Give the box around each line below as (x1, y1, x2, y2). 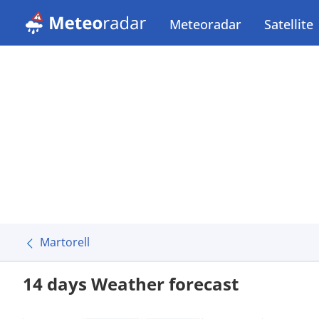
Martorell (40, 234, 90, 250)
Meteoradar (169, 16, 241, 33)
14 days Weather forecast (23, 272, 239, 296)
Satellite (264, 16, 313, 33)
